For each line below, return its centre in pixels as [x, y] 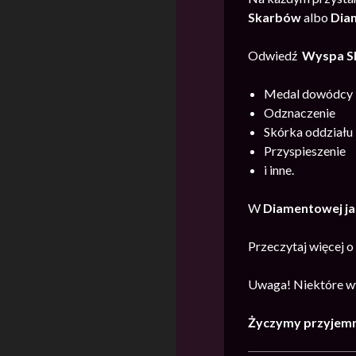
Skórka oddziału [308, 132]
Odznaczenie [300, 113]
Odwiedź [275, 56]
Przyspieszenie [305, 151]
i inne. [279, 170]
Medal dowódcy [308, 94]
